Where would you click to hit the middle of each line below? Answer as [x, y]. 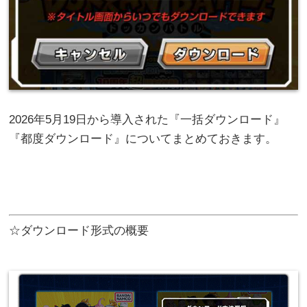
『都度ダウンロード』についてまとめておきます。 [143, 138]
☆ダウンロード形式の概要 [79, 231]
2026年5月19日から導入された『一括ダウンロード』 [147, 119]
